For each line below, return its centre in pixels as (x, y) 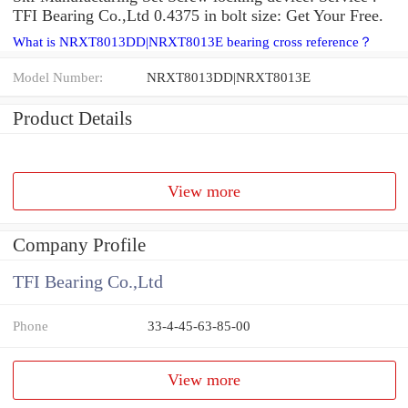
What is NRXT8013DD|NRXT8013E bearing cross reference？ (193, 41)
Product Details (72, 118)
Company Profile (79, 245)
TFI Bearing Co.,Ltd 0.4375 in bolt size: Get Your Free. (198, 15)
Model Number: (58, 76)
